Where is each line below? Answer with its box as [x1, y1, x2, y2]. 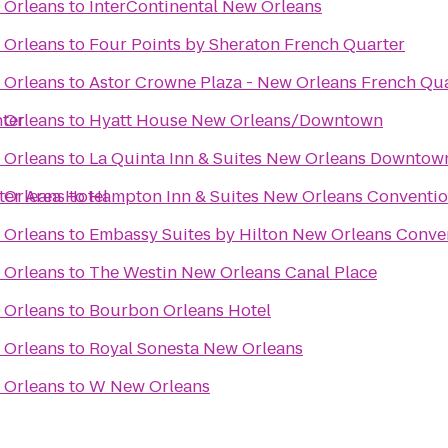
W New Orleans [89, 375, 210, 398]
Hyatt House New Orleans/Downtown [89, 109, 383, 132]
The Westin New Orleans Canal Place [89, 261, 377, 284]
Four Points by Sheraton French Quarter [89, 33, 405, 56]
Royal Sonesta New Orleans [89, 337, 303, 360]
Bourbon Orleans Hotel [89, 299, 271, 322]
